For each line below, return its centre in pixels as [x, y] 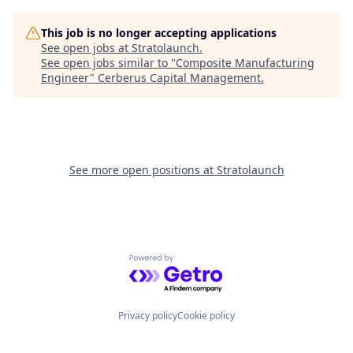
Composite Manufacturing [245, 63]
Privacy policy [148, 316]
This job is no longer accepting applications [159, 33]
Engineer [65, 78]
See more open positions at [143, 170]
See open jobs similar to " [108, 63]
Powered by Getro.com [197, 263]
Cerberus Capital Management [179, 78]
